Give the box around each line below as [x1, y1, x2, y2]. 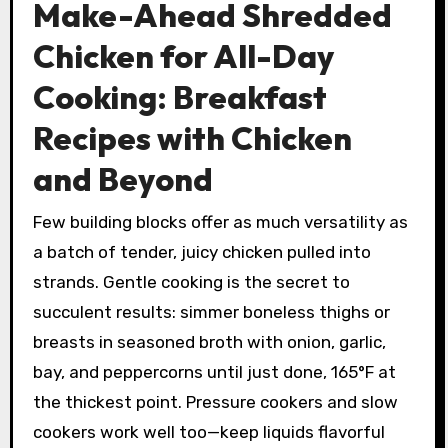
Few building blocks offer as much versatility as [32, 211, 408, 232]
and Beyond [32, 159, 213, 200]
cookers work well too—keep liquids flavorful [32, 421, 385, 442]
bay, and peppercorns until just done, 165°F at [32, 361, 396, 382]
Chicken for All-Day [32, 36, 334, 77]
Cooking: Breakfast [32, 77, 327, 118]
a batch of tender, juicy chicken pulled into [32, 241, 371, 262]
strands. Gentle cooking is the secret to [32, 271, 350, 292]
